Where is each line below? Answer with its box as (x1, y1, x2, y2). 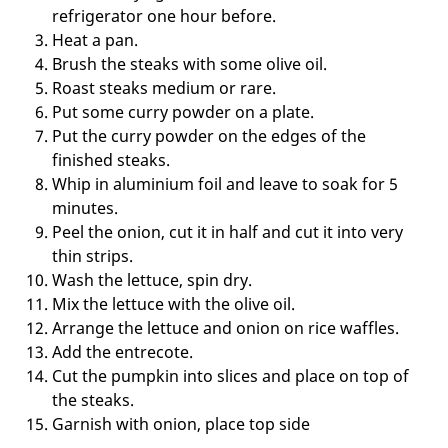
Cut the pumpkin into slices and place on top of (52, 364, 409, 387)
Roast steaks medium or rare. (52, 76, 276, 99)
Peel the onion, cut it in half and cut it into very (52, 220, 403, 243)
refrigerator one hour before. (52, 4, 276, 27)
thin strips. (52, 244, 133, 267)
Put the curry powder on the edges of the (52, 124, 366, 147)
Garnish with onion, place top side (52, 412, 310, 435)
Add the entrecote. (52, 340, 193, 363)
